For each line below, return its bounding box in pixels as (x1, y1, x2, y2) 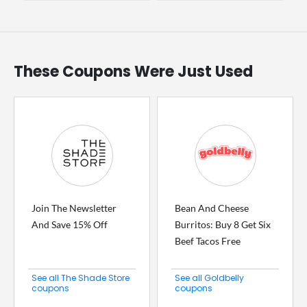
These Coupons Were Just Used (14, 61, 253, 83)
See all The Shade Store (32, 272, 130, 284)
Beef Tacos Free (175, 235, 241, 247)
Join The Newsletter (32, 202, 116, 214)
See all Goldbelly (175, 272, 244, 284)
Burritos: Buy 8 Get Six (175, 219, 271, 231)
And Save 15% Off (32, 219, 108, 231)
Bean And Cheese (175, 202, 249, 214)
